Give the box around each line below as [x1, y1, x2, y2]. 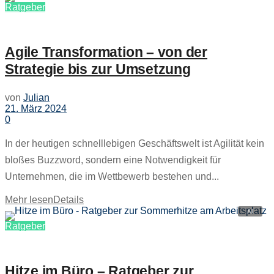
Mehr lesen [5, 194, 53, 205]
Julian [23, 92, 50, 103]
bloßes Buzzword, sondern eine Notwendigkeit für [5, 154, 221, 165]
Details [53, 194, 84, 205]
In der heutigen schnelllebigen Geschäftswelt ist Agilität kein [5, 138, 264, 149]
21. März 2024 [5, 103, 67, 114]
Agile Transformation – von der [5, 44, 207, 61]
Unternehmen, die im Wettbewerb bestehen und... [5, 171, 219, 182]
